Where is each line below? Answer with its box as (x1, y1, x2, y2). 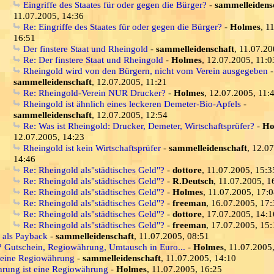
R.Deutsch (172, 176, 213, 186)
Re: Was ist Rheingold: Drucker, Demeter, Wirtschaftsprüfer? (23, 120, 254, 131)
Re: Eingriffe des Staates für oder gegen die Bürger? (23, 21, 222, 32)
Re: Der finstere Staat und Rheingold (23, 54, 163, 65)
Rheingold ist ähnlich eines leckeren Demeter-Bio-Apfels (23, 98, 241, 109)
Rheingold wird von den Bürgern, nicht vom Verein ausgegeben (23, 65, 268, 76)
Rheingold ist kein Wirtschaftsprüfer (23, 143, 161, 153)
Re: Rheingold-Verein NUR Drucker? (23, 87, 166, 98)
